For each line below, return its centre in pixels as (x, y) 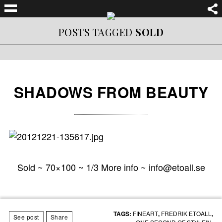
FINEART (146, 213)
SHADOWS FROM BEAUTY (111, 92)
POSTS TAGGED (97, 32)
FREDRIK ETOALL (187, 213)
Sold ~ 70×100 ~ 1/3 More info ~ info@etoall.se (111, 167)
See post (26, 217)
